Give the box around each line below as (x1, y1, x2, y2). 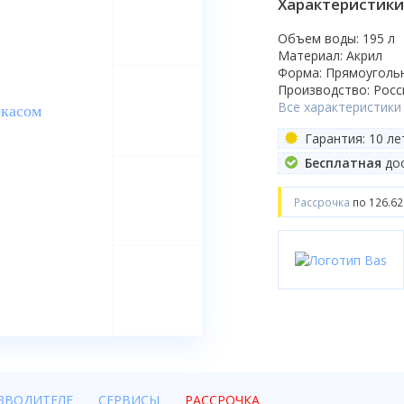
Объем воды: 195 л (278, 29, 395, 47)
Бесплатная (304, 154, 381, 172)
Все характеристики (278, 97, 401, 115)
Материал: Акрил (278, 46, 382, 64)
